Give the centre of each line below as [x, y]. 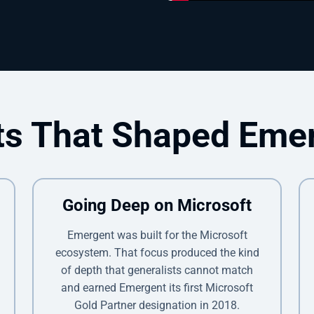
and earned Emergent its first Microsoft [157, 287]
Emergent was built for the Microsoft [157, 235]
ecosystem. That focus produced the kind [157, 252]
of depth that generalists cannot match [157, 270]
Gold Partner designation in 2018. [157, 305]
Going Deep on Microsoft [157, 205]
